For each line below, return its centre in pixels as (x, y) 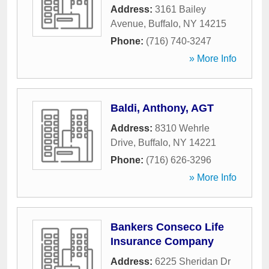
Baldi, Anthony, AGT (162, 108)
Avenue (127, 24)
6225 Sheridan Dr (193, 261)
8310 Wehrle (182, 128)
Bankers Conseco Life (167, 227)
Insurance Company (162, 241)
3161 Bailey (180, 9)
